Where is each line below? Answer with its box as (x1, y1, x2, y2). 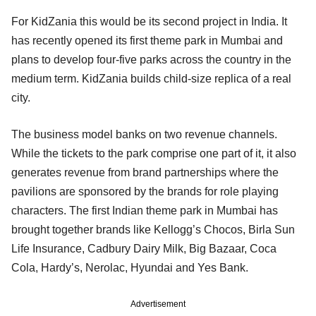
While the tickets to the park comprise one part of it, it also (11, 147, 296, 159)
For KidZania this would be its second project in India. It (11, 15, 287, 28)
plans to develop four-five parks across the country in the (11, 53, 291, 66)
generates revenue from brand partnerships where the (11, 166, 279, 178)
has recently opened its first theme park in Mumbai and (11, 34, 283, 47)
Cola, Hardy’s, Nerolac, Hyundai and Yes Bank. (11, 261, 248, 274)
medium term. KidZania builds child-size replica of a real (11, 72, 291, 85)
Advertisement (130, 298, 186, 309)
